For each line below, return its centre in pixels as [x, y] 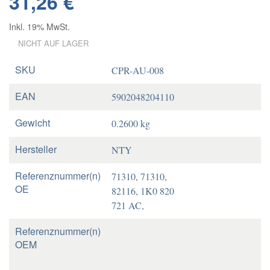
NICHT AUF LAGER [53, 43]
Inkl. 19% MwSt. [39, 27]
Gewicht [33, 123]
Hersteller [36, 149]
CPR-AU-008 [138, 70]
